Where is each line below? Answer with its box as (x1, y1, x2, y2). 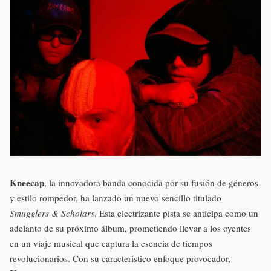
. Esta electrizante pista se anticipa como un (94, 207, 258, 220)
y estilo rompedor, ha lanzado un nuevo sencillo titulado (10, 192, 221, 204)
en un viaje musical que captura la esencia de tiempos (10, 237, 212, 250)
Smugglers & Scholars (10, 207, 94, 220)
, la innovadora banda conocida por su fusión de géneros (44, 177, 258, 189)
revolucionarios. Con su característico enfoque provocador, (10, 252, 230, 265)
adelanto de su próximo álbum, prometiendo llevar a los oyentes (10, 222, 251, 235)
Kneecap (10, 176, 44, 190)
